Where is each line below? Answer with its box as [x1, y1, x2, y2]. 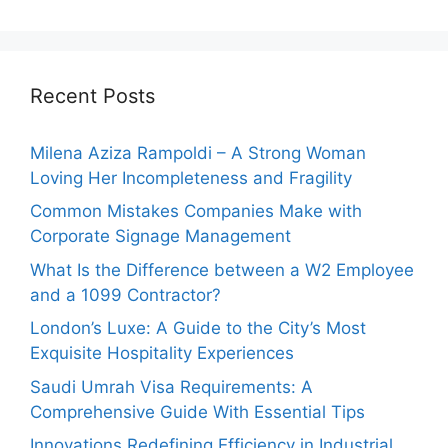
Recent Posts [30, 83, 155, 108]
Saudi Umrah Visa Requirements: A [30, 376, 313, 397]
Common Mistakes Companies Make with [30, 201, 362, 222]
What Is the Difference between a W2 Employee [30, 259, 414, 280]
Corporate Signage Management [30, 226, 291, 247]
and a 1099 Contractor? [30, 284, 221, 305]
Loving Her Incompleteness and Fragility [30, 167, 352, 188]
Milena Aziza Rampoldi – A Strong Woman [30, 142, 366, 163]
